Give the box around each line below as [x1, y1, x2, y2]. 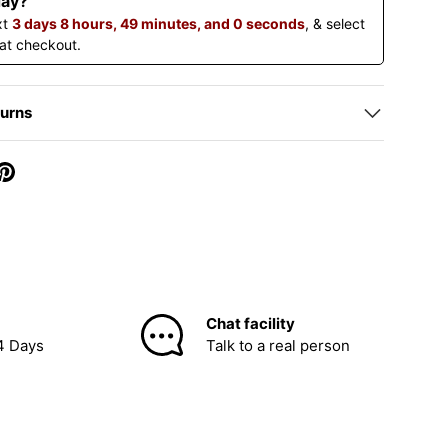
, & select [313, 15, 374, 33]
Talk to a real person [206, 336, 350, 356]
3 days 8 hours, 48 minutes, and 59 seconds [12, 15, 314, 33]
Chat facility [206, 314, 295, 334]
